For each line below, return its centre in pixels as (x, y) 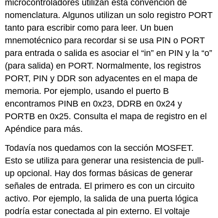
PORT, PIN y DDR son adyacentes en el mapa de (101, 79)
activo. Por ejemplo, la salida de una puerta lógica (102, 199)
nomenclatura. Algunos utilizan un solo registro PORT (109, 15)
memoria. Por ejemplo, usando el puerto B (87, 91)
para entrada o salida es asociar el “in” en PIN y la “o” (109, 53)
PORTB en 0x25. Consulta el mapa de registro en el (106, 117)
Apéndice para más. (44, 129)
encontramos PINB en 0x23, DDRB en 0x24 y (94, 104)
